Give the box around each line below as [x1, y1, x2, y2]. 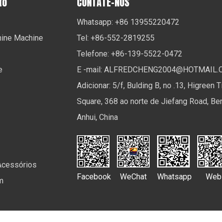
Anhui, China [76, 112, 118, 122]
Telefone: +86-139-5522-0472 [76, 49, 182, 58]
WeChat [120, 172, 147, 182]
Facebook [76, 172, 111, 182]
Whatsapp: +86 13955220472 [76, 17, 179, 27]
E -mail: [76, 65, 104, 74]
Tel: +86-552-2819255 [76, 33, 155, 43]
